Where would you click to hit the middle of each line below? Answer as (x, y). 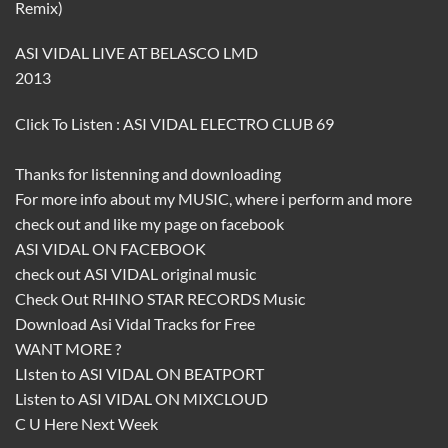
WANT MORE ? (68, 349)
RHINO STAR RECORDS (176, 299)
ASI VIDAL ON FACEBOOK (110, 249)
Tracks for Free (203, 324)
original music (207, 274)
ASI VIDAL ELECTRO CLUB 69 (228, 124)
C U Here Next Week (86, 424)
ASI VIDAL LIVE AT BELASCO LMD (136, 53)
